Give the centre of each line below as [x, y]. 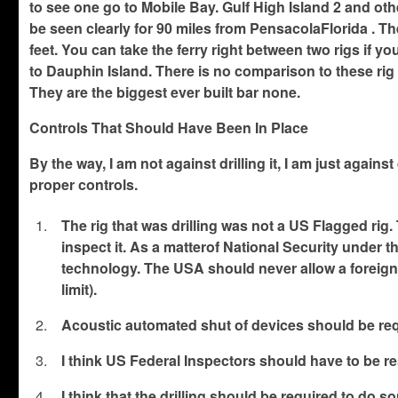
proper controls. [84, 184]
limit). [80, 289]
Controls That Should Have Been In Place [169, 127]
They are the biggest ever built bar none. [165, 92]
